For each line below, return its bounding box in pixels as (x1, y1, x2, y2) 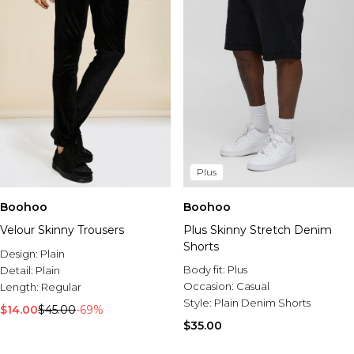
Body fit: (183, 263, 228, 276)
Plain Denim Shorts (214, 296, 311, 309)
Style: (183, 296, 214, 309)
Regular (41, 281, 81, 293)
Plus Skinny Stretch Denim (183, 223, 332, 237)
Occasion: (183, 280, 236, 292)
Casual (236, 280, 269, 292)
